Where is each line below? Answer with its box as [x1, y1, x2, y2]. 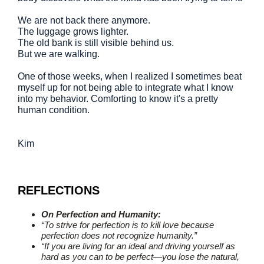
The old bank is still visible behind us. [18, 38, 174, 48]
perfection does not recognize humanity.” [41, 230, 197, 240]
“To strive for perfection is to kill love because [41, 220, 214, 230]
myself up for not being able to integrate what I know [18, 82, 233, 93]
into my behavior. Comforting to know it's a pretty [18, 94, 218, 104]
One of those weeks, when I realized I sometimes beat [18, 71, 242, 81]
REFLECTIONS [18, 184, 100, 197]
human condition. [18, 105, 90, 115]
